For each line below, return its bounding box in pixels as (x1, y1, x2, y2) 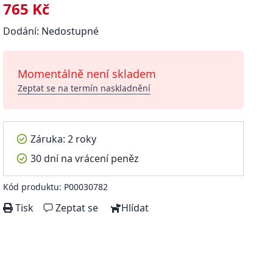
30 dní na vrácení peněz (30, 152, 140, 165)
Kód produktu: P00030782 (3, 181, 108, 193)
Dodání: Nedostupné (3, 24, 99, 38)
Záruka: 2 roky (30, 132, 97, 146)
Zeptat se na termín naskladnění (18, 82, 151, 94)
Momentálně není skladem (18, 66, 157, 81)
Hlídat (121, 201, 149, 214)
